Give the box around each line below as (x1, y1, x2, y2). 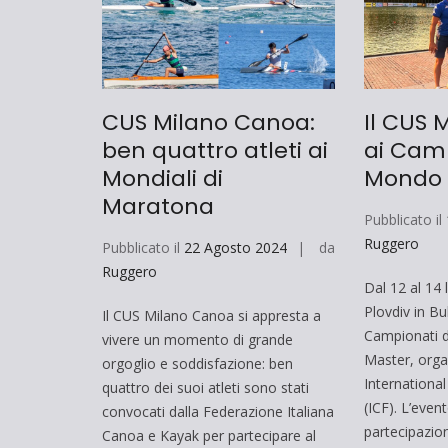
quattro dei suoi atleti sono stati (102, 377, 309, 397)
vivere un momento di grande (102, 329, 293, 349)
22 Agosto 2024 (184, 237, 287, 257)
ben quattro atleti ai (102, 134, 328, 166)
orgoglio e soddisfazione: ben (102, 353, 293, 373)
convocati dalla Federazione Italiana (102, 401, 334, 421)
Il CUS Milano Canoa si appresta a (102, 305, 321, 325)
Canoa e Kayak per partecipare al (102, 425, 316, 445)
